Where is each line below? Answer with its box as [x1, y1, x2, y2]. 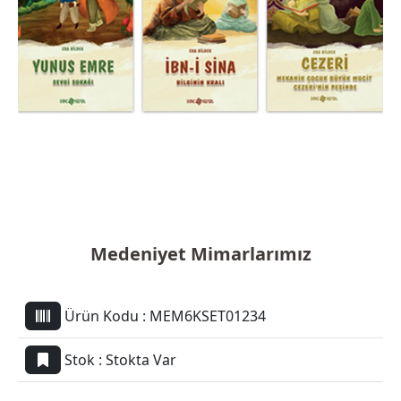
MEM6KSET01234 [149, 306, 266, 326]
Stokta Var [106, 350, 176, 370]
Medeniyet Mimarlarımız [90, 242, 311, 266]
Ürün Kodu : [64, 306, 149, 326]
